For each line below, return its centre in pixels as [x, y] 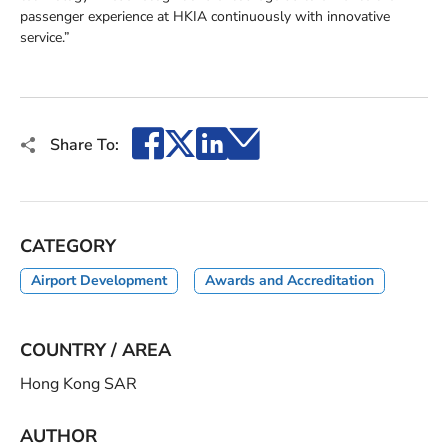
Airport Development [99, 280]
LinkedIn [255, 142]
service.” [45, 37]
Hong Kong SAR [78, 383]
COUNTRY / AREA [95, 349]
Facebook [199, 142]
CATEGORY [68, 245]
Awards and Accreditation [289, 280]
